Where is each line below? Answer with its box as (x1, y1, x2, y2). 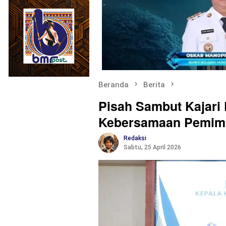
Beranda (98, 80, 129, 89)
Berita (143, 80, 165, 89)
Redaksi (124, 134, 146, 142)
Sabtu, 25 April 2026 (124, 143, 181, 151)
